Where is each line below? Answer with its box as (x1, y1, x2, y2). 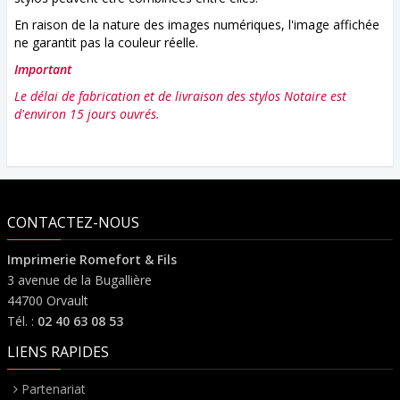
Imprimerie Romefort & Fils (7, 251, 177, 268)
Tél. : (7, 312, 37, 329)
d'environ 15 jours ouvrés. (14, 105, 160, 122)
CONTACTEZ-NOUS (7, 212, 139, 232)
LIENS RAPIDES (7, 342, 109, 362)
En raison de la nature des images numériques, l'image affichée (14, 16, 379, 33)
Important (14, 61, 71, 78)
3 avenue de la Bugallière (7, 271, 152, 288)
